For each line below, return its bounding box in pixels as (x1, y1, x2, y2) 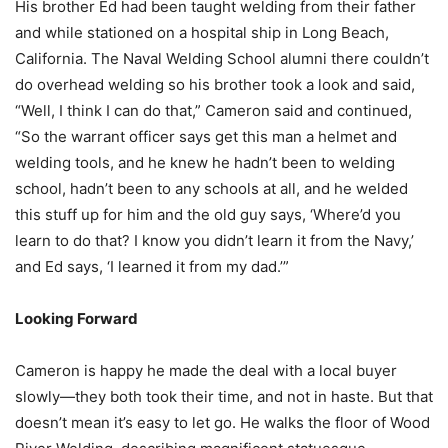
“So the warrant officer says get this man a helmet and (15, 127, 397, 147)
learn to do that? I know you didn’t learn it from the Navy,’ (15, 231, 414, 251)
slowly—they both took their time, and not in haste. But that (15, 387, 433, 407)
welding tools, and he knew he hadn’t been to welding (15, 153, 395, 173)
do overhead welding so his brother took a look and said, (15, 75, 415, 95)
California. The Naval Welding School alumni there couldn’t (15, 49, 429, 69)
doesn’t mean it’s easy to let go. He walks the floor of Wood (15, 413, 430, 433)
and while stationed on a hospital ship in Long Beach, (15, 23, 389, 43)
